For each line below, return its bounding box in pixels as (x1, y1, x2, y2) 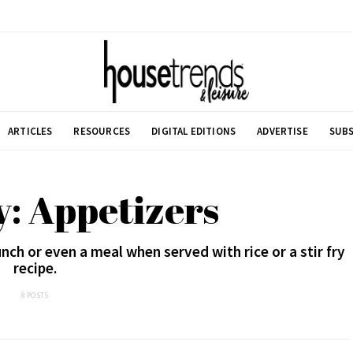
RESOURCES (73, 124, 131, 138)
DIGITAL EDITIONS (151, 124, 236, 138)
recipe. (13, 258, 57, 277)
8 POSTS (20, 290, 49, 300)
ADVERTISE (257, 124, 308, 138)
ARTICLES (8, 124, 53, 138)
